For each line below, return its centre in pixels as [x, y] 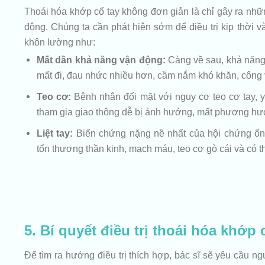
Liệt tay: [55, 133]
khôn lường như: [59, 42]
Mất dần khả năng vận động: [101, 60]
